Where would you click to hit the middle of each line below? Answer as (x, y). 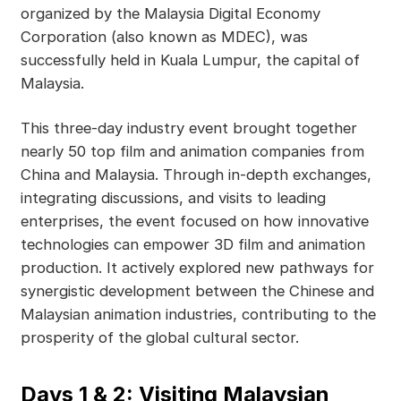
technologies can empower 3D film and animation (192, 245)
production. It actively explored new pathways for (197, 268)
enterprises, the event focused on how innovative (194, 222)
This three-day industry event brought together (188, 128)
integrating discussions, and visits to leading (173, 198)
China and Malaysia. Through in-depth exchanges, (196, 175)
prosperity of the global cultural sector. (159, 338)
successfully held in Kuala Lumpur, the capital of (190, 60)
